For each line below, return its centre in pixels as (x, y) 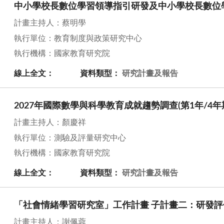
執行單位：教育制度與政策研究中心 (78, 38)
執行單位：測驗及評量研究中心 (70, 138)
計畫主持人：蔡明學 (50, 23)
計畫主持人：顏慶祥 (50, 123)
